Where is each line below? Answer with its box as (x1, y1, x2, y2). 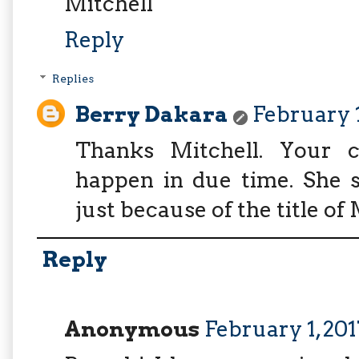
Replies (52, 72, 95, 86)
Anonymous (64, 315, 200, 342)
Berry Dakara (75, 101, 228, 128)
